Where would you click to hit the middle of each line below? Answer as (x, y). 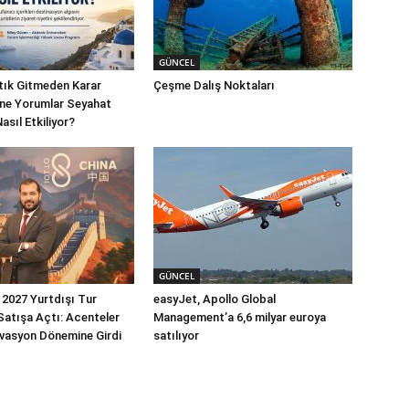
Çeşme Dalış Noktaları (214, 86)
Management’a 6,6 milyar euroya (240, 318)
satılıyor (176, 336)
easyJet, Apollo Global (215, 299)
